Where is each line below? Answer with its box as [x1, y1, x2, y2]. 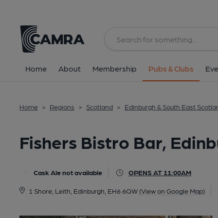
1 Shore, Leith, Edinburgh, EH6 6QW [28, 187, 138, 195]
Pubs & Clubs [148, 64, 194, 73]
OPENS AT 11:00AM [128, 168, 191, 176]
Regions [50, 103, 74, 110]
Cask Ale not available [34, 168, 102, 176]
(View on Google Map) [139, 187, 205, 195]
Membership [92, 64, 137, 73]
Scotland [86, 103, 113, 110]
